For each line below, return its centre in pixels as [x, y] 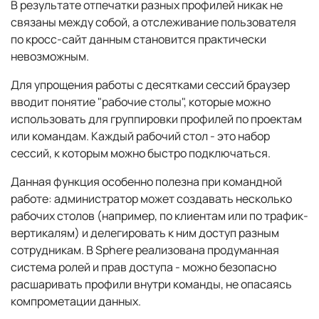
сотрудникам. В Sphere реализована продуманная [145, 250]
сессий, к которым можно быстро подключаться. [141, 153]
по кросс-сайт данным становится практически [138, 40]
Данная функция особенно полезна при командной [146, 182]
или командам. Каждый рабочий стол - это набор [140, 136]
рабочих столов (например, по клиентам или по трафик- [159, 216]
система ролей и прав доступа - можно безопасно [143, 267]
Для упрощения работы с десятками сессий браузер [150, 85]
